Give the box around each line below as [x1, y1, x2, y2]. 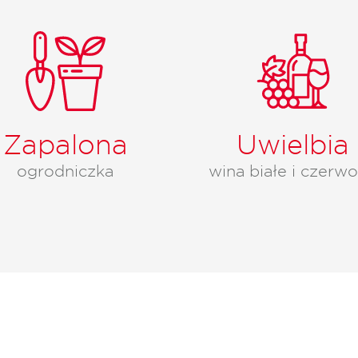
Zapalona [2, 127, 128, 161]
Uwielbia [237, 127, 349, 161]
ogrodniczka [17, 161, 113, 181]
